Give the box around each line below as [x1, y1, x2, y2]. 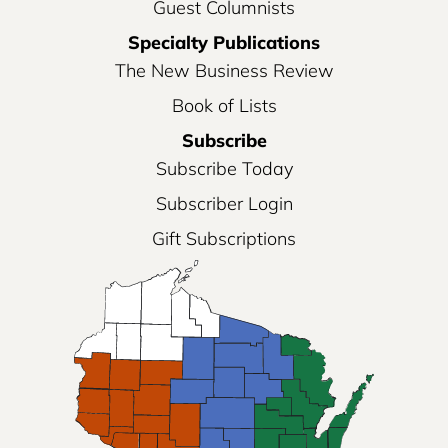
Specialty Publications [128, 31, 320, 55]
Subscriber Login [155, 192, 293, 216]
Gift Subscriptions [152, 227, 296, 251]
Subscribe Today [155, 157, 293, 181]
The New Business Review [114, 59, 334, 83]
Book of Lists [171, 94, 277, 118]
